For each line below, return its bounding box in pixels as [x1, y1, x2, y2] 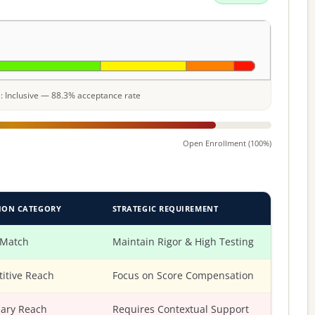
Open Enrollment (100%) [183, 137, 271, 148]
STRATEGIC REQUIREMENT [112, 202, 219, 214]
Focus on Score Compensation [112, 269, 254, 282]
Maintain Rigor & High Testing [112, 235, 254, 248]
